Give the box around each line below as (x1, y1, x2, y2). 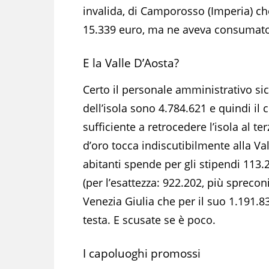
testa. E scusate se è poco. (83, 212, 216, 227)
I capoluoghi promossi (83, 245, 201, 261)
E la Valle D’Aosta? (83, 55, 179, 71)
